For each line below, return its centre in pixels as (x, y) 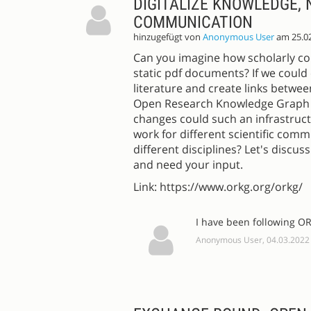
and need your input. (188, 165)
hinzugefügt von (168, 37)
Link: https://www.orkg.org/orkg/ (218, 187)
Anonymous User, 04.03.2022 (253, 240)
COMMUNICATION (193, 23)
